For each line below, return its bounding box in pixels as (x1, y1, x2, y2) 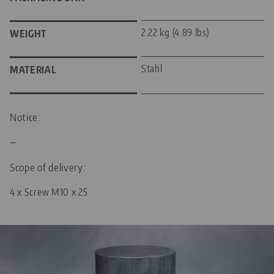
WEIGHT (10, 27, 47, 40)
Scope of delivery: (10, 160, 86, 174)
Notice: (10, 109, 41, 124)
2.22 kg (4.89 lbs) (141, 26, 209, 39)
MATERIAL (10, 63, 56, 76)
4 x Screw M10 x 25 (10, 185, 88, 198)
